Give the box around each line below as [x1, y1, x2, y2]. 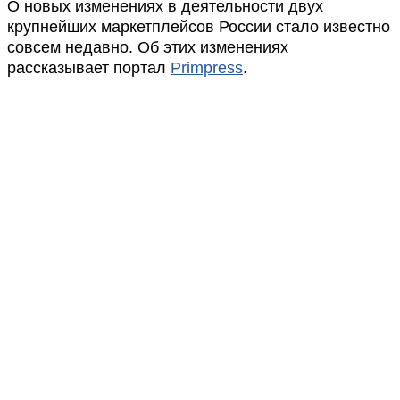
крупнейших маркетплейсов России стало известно [7, 18, 390, 36]
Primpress [171, 59, 243, 77]
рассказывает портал [7, 59, 171, 77]
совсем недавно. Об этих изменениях [7, 38, 288, 56]
